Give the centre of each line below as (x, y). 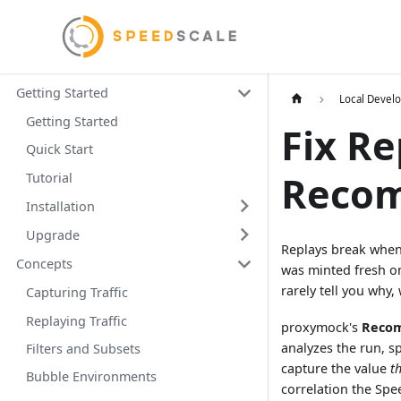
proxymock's (322, 327)
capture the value (336, 368)
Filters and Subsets (83, 348)
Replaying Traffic (76, 320)
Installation (60, 206)
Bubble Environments (91, 377)
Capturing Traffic (77, 293)
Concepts (44, 264)
